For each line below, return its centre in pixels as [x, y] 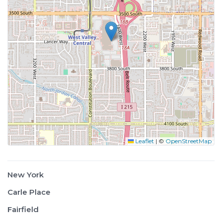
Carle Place [29, 192]
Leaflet [144, 141]
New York [26, 175]
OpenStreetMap [189, 141]
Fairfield [23, 209]
